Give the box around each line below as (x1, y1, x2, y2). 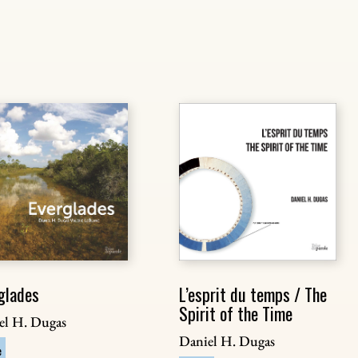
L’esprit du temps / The (178, 281, 327, 308)
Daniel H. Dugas (178, 332, 275, 351)
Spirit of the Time (178, 300, 292, 327)
